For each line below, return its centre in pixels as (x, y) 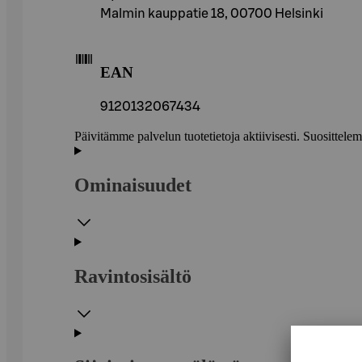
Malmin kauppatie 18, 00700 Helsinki (212, 13)
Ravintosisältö (133, 276)
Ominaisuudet (133, 185)
